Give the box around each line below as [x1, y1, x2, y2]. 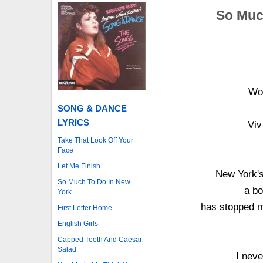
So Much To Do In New [58, 177, 130, 186]
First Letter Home [58, 203, 112, 212]
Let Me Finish [58, 161, 100, 170]
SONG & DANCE [58, 103, 127, 113]
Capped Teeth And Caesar [58, 235, 142, 244]
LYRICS [58, 117, 89, 127]
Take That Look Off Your [58, 136, 133, 144]
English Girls [58, 219, 98, 228]
